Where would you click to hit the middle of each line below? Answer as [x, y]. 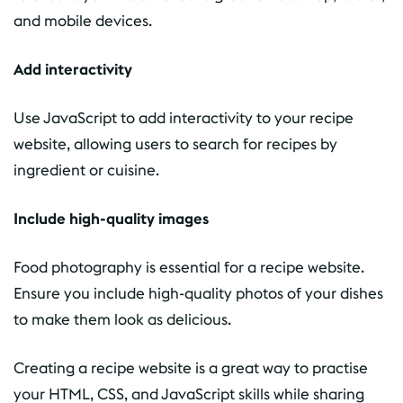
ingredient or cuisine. [86, 170]
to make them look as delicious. [122, 320]
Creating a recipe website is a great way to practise [191, 368]
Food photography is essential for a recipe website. [189, 268]
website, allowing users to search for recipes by [175, 144]
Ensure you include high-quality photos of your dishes [198, 294]
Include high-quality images [111, 219]
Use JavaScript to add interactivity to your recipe [184, 118]
